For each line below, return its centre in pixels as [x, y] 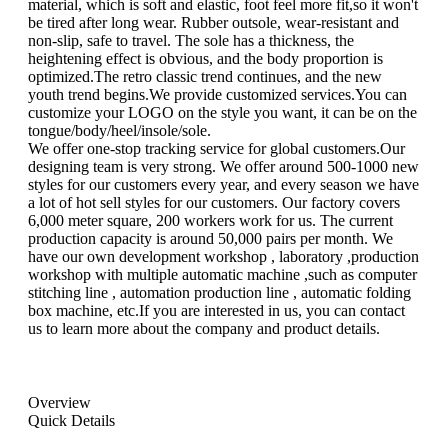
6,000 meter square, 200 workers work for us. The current [210, 220]
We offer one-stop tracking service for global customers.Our [216, 148]
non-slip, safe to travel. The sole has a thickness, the [191, 40]
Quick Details [71, 420]
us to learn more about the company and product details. [204, 328]
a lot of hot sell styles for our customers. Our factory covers [214, 202]
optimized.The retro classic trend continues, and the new [205, 76]
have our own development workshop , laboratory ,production [223, 256]
